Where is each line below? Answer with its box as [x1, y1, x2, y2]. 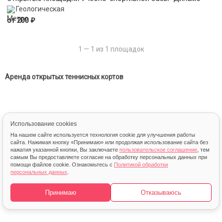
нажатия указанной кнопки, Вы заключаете [10, 147, 119, 153]
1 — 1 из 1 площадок [78, 45, 144, 54]
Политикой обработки [114, 162, 168, 167]
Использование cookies [10, 120, 77, 127]
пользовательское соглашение [119, 147, 197, 153]
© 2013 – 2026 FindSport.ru [68, 172, 154, 180]
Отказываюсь [141, 189, 181, 196]
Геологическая [16, 5, 64, 13]
